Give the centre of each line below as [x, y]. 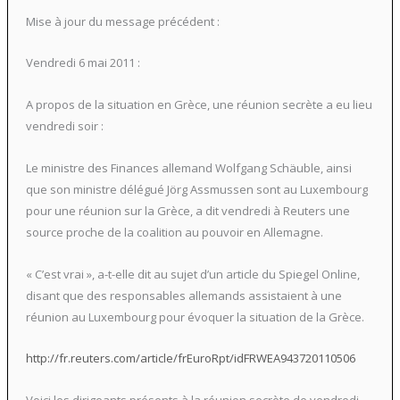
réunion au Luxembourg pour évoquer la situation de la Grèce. [195, 317]
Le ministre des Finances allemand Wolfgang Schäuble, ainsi [188, 167]
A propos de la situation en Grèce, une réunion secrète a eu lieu [199, 105]
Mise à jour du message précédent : [122, 21]
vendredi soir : [64, 126]
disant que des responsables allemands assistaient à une [183, 295]
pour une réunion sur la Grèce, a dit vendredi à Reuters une [187, 210]
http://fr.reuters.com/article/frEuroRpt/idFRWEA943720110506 [190, 358]
